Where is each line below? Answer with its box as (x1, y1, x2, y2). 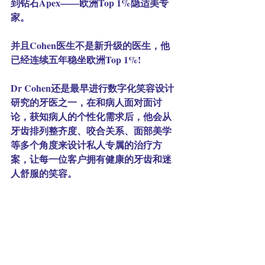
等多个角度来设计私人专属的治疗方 (11, 138, 162, 152)
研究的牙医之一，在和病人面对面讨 (11, 95, 162, 109)
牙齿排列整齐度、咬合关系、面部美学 (11, 124, 172, 138)
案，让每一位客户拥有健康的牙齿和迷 (11, 152, 172, 166)
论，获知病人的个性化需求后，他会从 (11, 109, 172, 124)
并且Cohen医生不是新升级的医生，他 (11, 38, 170, 53)
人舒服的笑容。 (11, 166, 77, 180)
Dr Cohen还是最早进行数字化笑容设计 (11, 81, 174, 95)
